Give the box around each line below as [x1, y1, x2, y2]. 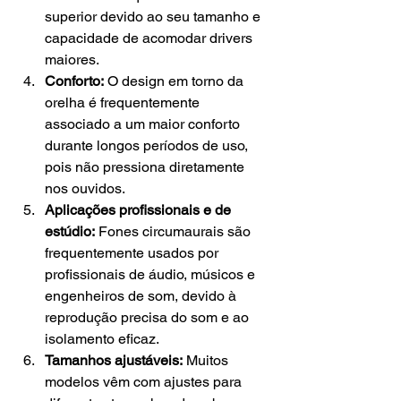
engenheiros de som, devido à [45, 287, 240, 305]
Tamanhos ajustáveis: [45, 352, 183, 370]
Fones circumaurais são [95, 223, 254, 241]
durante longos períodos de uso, [45, 137, 252, 155]
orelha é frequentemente [45, 94, 203, 112]
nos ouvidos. [45, 180, 125, 198]
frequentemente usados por [45, 244, 222, 262]
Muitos [183, 352, 232, 370]
